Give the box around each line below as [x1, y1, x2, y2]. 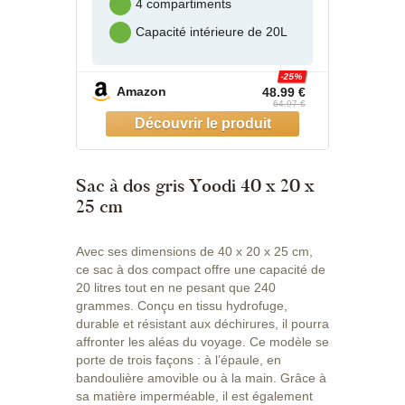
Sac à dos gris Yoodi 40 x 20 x [76, 173, 315, 197]
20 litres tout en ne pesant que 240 [76, 279, 276, 295]
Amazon [117, 84, 166, 99]
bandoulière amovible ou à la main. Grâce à [76, 370, 326, 385]
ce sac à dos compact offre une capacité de [76, 261, 325, 277]
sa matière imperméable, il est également [76, 388, 313, 403]
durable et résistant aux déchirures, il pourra [76, 316, 329, 331]
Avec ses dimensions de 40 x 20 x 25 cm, [76, 243, 313, 259]
